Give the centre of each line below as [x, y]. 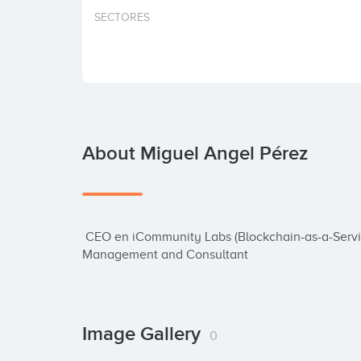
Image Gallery [144, 334]
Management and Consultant [165, 255]
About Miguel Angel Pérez [195, 154]
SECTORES [122, 17]
